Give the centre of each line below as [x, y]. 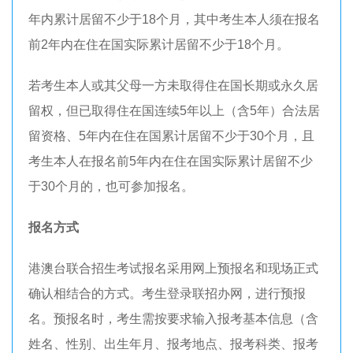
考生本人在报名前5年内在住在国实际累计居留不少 [171, 161]
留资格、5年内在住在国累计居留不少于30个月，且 [171, 136]
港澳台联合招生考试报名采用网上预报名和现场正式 [173, 268]
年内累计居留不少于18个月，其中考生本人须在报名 [174, 19]
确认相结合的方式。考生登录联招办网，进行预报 [167, 293]
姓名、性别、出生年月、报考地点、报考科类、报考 [173, 344]
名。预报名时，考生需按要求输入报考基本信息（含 [173, 318]
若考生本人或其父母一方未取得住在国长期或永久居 [173, 85]
